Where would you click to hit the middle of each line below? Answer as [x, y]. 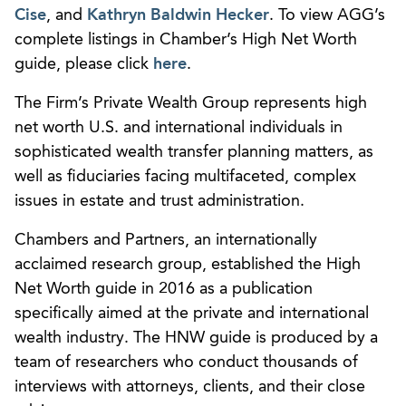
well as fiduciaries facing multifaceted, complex [185, 176]
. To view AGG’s [327, 15]
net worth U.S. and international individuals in [179, 127]
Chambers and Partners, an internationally [166, 240]
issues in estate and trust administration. [159, 201]
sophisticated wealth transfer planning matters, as [194, 152]
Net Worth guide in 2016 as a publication [164, 289]
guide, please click [84, 64]
